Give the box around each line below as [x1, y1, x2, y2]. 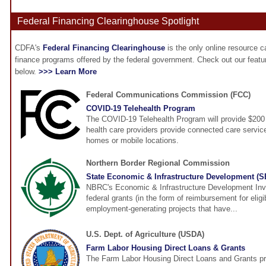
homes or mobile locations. [86, 136, 179, 145]
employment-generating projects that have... [86, 204, 237, 214]
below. [15, 67, 39, 77]
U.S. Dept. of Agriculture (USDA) [86, 230, 204, 239]
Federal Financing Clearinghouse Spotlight [17, 16, 199, 27]
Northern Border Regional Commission [86, 159, 230, 168]
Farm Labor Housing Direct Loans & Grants [86, 243, 245, 253]
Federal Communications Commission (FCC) [86, 90, 251, 100]
